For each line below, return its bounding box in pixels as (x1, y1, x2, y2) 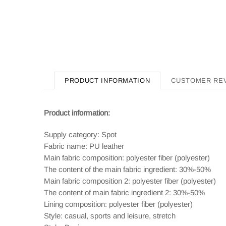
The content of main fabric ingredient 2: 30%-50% (44, 188, 205, 197)
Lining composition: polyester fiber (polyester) (44, 200, 193, 208)
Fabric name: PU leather (44, 142, 124, 150)
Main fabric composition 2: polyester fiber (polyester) (44, 177, 216, 185)
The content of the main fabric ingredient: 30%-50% (44, 165, 211, 174)
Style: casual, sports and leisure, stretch (44, 211, 176, 220)
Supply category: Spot (44, 130, 117, 139)
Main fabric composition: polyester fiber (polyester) (44, 153, 210, 162)
